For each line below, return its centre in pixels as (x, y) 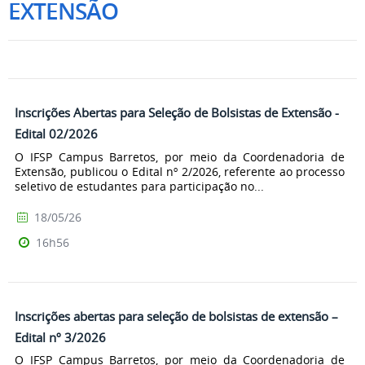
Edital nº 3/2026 (60, 337)
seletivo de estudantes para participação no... (139, 186)
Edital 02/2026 (56, 134)
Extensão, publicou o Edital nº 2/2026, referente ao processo (180, 171)
